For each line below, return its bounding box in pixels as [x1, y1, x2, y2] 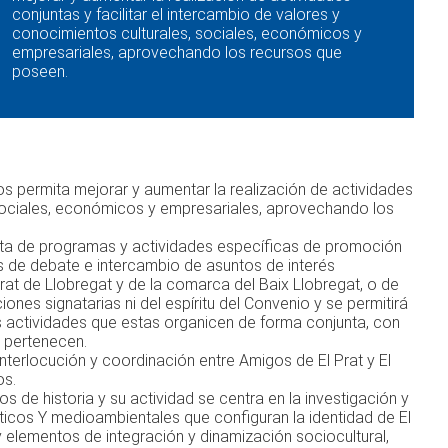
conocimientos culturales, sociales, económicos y [11, 23, 362, 43]
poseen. [11, 61, 76, 81]
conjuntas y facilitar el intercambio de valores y [11, 4, 340, 24]
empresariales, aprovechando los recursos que [11, 42, 342, 62]
